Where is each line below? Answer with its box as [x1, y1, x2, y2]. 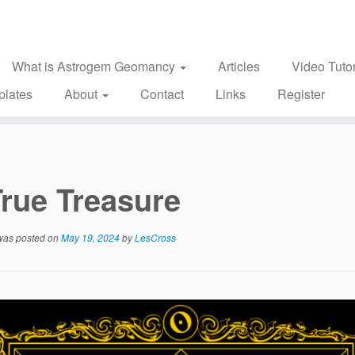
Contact [139, 85, 184, 103]
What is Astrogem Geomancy [11, 57, 178, 75]
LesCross [135, 231, 176, 244]
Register [277, 85, 325, 103]
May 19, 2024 [61, 231, 120, 244]
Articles [217, 57, 260, 75]
